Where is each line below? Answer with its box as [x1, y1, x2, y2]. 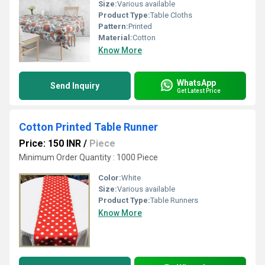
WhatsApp [177, 77, 216, 88]
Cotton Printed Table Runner [19, 121, 158, 133]
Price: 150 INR [19, 138, 81, 149]
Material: [98, 33, 132, 42]
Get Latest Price [177, 87, 221, 94]
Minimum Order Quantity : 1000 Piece [19, 153, 158, 162]
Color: [98, 173, 121, 182]
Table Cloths [150, 11, 192, 20]
